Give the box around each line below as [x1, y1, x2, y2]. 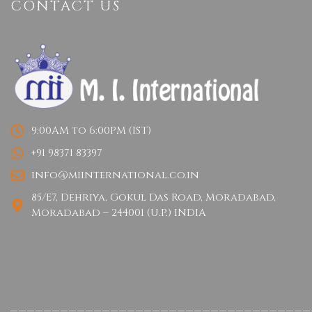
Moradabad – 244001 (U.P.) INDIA [31, 205, 206, 220]
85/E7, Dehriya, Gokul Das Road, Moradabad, [31, 189, 276, 205]
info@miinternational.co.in [31, 167, 199, 182]
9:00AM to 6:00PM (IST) [31, 123, 151, 138]
